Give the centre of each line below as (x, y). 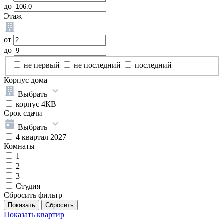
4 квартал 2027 (40, 137)
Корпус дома (26, 80)
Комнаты (19, 146)
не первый (43, 65)
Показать (20, 215)
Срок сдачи (23, 113)
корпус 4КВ (35, 104)
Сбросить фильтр (33, 195)
